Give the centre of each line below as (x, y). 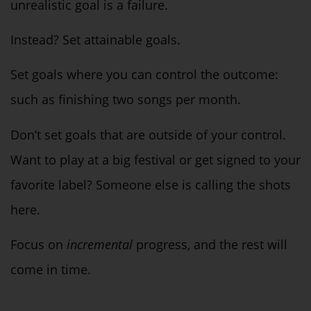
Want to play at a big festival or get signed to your (155, 159)
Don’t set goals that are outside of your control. (148, 134)
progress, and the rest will (212, 245)
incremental (100, 245)
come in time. (51, 270)
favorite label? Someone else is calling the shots (151, 184)
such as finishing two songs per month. (127, 100)
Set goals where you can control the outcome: (144, 75)
